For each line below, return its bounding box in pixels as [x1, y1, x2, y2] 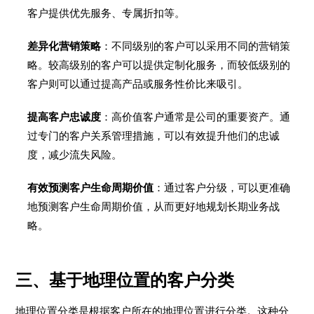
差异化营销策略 [27, 40, 102, 52]
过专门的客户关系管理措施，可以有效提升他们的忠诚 [27, 130, 280, 142]
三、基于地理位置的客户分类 [15, 271, 235, 289]
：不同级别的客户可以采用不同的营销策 [101, 40, 291, 52]
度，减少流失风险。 [27, 149, 123, 161]
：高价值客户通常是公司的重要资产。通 [101, 111, 291, 123]
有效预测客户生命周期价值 [27, 182, 154, 193]
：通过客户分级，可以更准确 [153, 182, 291, 193]
